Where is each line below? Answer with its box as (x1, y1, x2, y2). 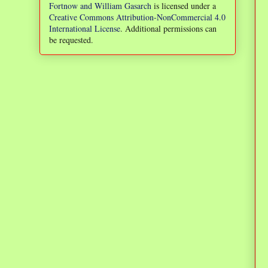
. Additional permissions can (120, 23, 217, 35)
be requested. (49, 34, 93, 46)
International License (49, 23, 120, 35)
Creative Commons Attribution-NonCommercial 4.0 (49, 11, 226, 23)
